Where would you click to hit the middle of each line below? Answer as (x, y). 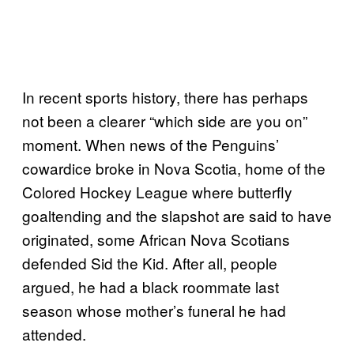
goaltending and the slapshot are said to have (177, 215)
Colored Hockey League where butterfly (157, 191)
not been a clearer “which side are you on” (165, 120)
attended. (54, 333)
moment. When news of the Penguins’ (151, 144)
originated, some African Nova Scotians (156, 239)
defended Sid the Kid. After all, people (150, 262)
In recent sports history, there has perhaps (165, 96)
